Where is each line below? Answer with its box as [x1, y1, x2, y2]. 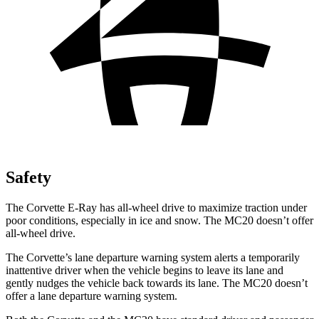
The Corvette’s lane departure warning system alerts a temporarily [6, 251, 300, 263]
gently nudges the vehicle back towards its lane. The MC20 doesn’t [6, 276, 308, 289]
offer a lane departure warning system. [6, 289, 177, 302]
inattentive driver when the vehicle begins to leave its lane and [6, 263, 283, 276]
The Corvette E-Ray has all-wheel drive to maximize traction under [6, 201, 307, 214]
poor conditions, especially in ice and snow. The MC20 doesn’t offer [6, 214, 313, 226]
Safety [6, 167, 51, 187]
